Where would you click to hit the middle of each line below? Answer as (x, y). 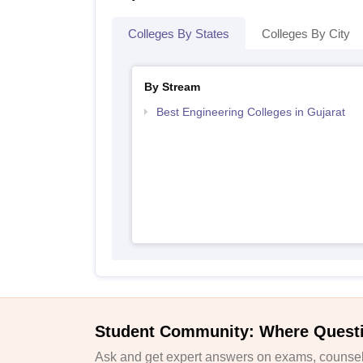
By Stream (172, 87)
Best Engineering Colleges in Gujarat (250, 112)
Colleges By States (179, 34)
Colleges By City (306, 34)
